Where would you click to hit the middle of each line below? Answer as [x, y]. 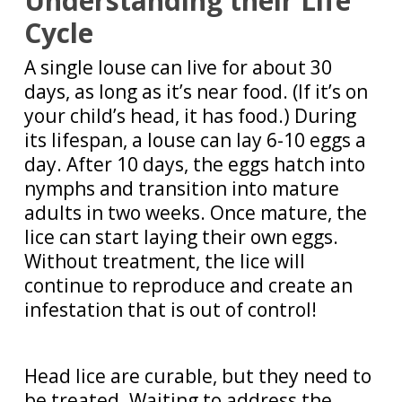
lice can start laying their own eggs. [181, 237]
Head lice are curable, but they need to [197, 376]
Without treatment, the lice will [164, 261]
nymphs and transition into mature [181, 188]
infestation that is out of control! [170, 310]
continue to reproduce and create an [188, 285]
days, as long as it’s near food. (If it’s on [196, 92]
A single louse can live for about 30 [178, 67]
